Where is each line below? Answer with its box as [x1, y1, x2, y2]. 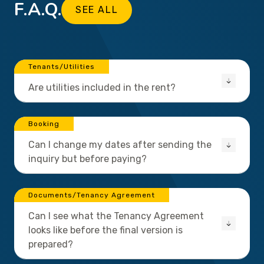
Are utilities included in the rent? [28, 82, 176, 94]
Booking [28, 120, 60, 128]
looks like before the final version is [28, 225, 183, 236]
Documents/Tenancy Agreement [28, 191, 155, 200]
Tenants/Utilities [28, 62, 95, 71]
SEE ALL [75, 4, 118, 16]
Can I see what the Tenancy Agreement [28, 210, 204, 222]
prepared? [28, 239, 73, 250]
